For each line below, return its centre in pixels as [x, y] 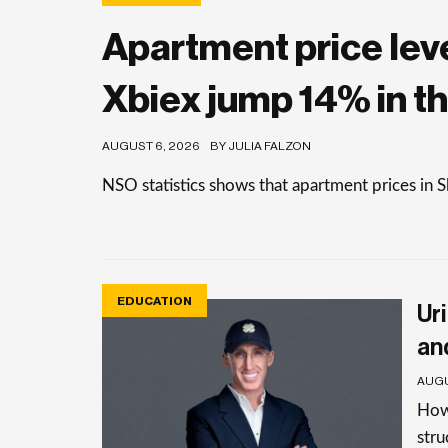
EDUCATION [154, 300]
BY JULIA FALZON [260, 146]
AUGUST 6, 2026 [151, 146]
